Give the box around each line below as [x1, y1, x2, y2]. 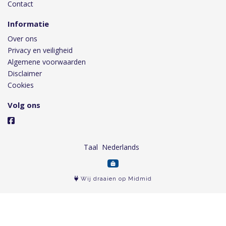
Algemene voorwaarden [8, 57, 86, 67]
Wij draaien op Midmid [79, 176, 152, 182]
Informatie [8, 19, 49, 29]
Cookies [8, 80, 34, 90]
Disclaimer [8, 69, 42, 78]
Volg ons [8, 100, 40, 110]
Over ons [8, 34, 37, 43]
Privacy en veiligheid [8, 45, 73, 55]
